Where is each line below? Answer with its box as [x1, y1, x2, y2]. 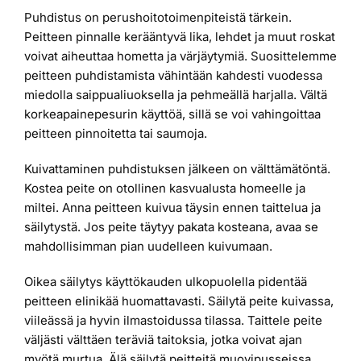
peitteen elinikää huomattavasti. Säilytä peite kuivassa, [24, 293, 334, 309]
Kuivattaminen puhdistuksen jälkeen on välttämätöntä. [24, 161, 330, 177]
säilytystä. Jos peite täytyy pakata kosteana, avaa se [24, 219, 318, 235]
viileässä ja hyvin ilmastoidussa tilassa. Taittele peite [24, 313, 322, 329]
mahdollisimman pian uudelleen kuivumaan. [24, 239, 272, 255]
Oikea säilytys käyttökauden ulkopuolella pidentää [24, 274, 307, 290]
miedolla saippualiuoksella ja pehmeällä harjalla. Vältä [24, 87, 327, 103]
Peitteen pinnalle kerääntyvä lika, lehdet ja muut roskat [24, 29, 335, 45]
